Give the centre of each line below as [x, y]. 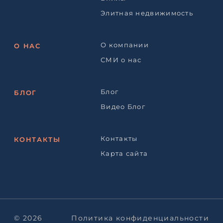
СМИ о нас [121, 60]
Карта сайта [124, 153]
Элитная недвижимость [147, 13]
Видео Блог [123, 107]
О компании [125, 45]
